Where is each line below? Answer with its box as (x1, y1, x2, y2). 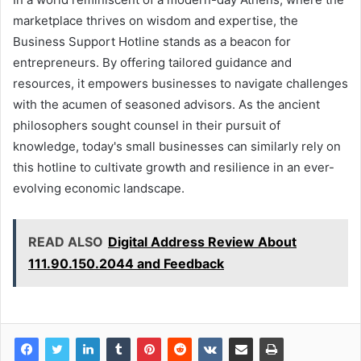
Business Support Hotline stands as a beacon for (13, 34, 291, 49)
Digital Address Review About (108, 234, 297, 250)
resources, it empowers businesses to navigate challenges (13, 76, 348, 91)
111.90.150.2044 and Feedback (28, 255, 224, 272)
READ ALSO (28, 234, 103, 250)
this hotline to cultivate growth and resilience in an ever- (13, 160, 334, 175)
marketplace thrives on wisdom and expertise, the (13, 13, 298, 28)
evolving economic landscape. (13, 180, 185, 196)
